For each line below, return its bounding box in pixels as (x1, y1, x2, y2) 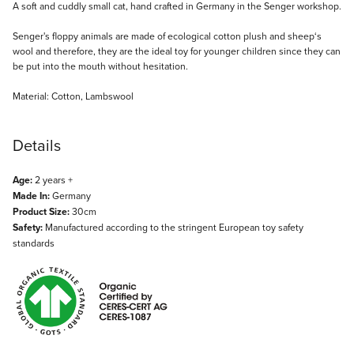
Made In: (13, 188, 50, 203)
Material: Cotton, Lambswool (13, 88, 134, 103)
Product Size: (13, 204, 70, 219)
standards (13, 235, 55, 250)
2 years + (32, 172, 73, 186)
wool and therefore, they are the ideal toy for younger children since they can (13, 43, 341, 58)
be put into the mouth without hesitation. (13, 58, 188, 73)
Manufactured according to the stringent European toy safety (43, 220, 303, 234)
